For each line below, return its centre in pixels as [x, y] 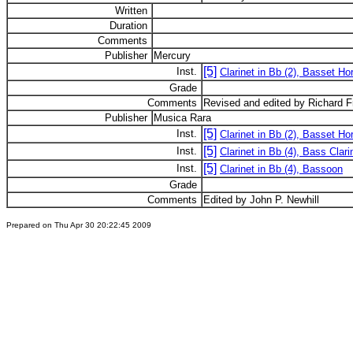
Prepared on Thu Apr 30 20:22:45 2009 [79, 225]
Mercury [172, 56]
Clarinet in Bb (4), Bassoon [281, 169]
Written [133, 11]
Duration [130, 26]
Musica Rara [182, 118]
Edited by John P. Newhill [261, 200]
